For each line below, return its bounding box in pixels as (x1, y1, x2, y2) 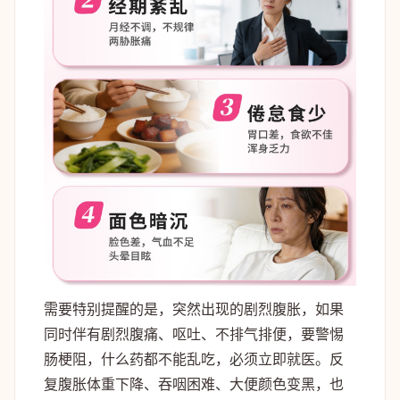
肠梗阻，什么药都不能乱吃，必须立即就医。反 (44, 348, 344, 369)
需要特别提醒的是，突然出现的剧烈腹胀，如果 (44, 298, 344, 319)
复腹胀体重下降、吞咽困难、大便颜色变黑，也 (44, 373, 344, 394)
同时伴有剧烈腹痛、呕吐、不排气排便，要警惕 (44, 323, 344, 344)
